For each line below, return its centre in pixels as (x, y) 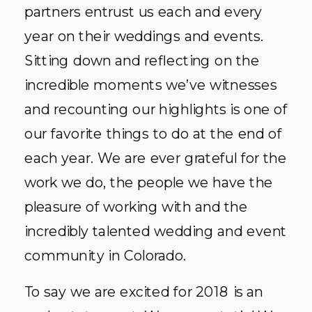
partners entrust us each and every (143, 12)
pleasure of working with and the (136, 207)
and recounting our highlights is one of (156, 109)
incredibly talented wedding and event (156, 231)
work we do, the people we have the (149, 182)
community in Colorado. (106, 256)
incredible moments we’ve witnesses (151, 85)
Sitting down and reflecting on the (142, 61)
